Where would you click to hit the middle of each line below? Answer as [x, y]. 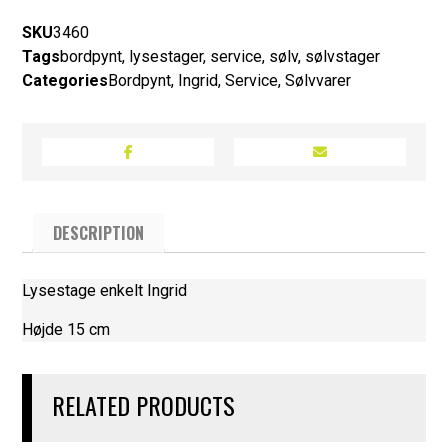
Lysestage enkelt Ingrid [105, 291]
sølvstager [343, 57]
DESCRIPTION [99, 233]
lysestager [166, 57]
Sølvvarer [318, 81]
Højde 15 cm [66, 330]
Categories [65, 81]
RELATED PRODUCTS [144, 405]
